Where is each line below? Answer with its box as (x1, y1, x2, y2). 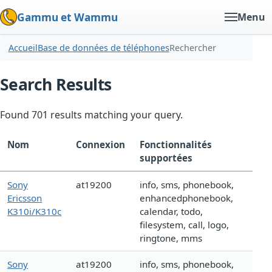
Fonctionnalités (140, 138, 212, 151)
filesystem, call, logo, (140, 219, 229, 231)
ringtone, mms (140, 232, 202, 245)
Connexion (76, 138, 125, 151)
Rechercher (169, 42, 216, 54)
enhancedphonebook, (140, 192, 233, 205)
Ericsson (7, 192, 42, 205)
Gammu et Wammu (17, 10, 118, 24)
